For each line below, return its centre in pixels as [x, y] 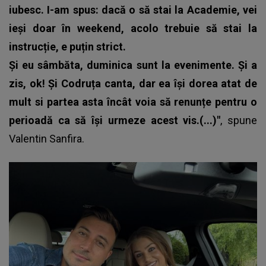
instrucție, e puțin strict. [67, 46]
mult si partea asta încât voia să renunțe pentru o [133, 102]
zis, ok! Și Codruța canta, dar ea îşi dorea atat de [133, 83]
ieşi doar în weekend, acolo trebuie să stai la [133, 28]
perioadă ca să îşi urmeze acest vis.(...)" [115, 120]
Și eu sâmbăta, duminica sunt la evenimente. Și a [133, 65]
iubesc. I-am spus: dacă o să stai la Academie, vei [133, 9]
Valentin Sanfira [45, 138]
